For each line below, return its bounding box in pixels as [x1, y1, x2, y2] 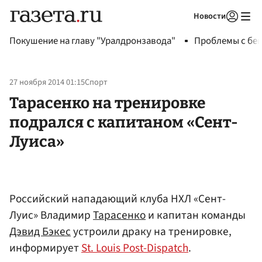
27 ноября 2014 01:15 [9, 76, 85, 89]
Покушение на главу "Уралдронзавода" [9, 34, 175, 48]
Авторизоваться [157, 26, 212, 36]
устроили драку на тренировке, [71, 223, 232, 240]
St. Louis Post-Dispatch [81, 239, 188, 256]
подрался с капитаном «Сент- [9, 112, 238, 132]
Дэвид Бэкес [9, 223, 71, 240]
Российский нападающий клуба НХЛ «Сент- [9, 190, 226, 207]
